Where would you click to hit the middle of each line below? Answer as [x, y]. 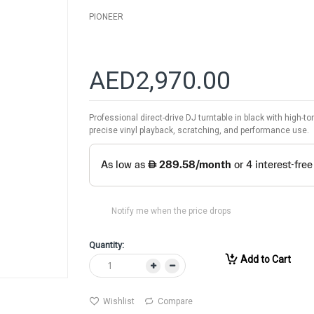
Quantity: [107, 245]
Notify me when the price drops [171, 211]
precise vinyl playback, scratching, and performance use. [199, 130]
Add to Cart [266, 260]
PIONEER [106, 16]
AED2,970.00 [160, 81]
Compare [175, 302]
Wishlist [119, 302]
